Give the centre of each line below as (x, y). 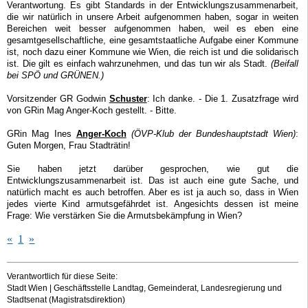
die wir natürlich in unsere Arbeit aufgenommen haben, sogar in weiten (153, 17)
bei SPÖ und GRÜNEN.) (56, 76)
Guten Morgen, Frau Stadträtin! (69, 146)
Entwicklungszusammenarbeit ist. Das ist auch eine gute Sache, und (153, 181)
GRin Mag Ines (42, 134)
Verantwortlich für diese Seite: (63, 277)
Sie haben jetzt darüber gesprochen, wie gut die (153, 169)
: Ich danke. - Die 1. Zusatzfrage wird (223, 99)
